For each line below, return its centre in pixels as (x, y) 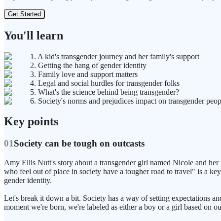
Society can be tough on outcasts (79, 144)
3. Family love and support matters (84, 74)
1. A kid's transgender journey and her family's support (115, 56)
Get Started (24, 14)
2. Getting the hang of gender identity (88, 65)
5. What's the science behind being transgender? (105, 92)
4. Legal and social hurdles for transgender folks (105, 83)
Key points (31, 122)
